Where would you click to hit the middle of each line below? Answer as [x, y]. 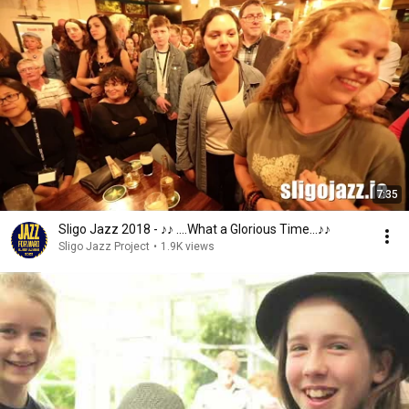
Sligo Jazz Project [104, 246]
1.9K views [188, 246]
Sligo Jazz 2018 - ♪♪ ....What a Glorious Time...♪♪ [194, 229]
